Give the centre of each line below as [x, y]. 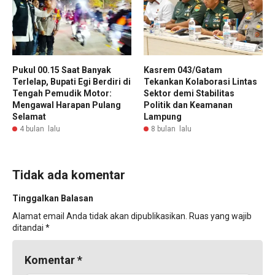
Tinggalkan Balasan [53, 199]
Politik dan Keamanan [188, 105]
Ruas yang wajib [220, 216]
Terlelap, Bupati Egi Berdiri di [72, 82]
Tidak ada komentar [69, 175]
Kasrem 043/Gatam [183, 70]
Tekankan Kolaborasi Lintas [200, 82]
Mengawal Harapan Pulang [67, 105]
